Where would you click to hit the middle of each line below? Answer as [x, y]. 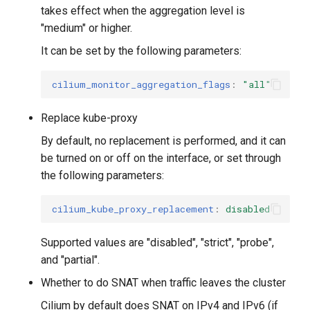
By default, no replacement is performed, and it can [164, 141]
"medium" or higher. [87, 28]
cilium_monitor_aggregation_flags [142, 84]
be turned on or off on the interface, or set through [161, 158]
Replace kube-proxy [90, 118]
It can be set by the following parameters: [142, 51]
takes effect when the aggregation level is [143, 11]
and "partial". [71, 260]
